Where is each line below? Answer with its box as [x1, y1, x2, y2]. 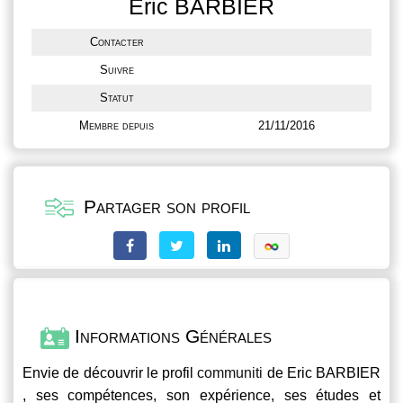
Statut [99, 91, 134, 104]
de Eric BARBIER [263, 364, 381, 381]
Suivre [99, 63, 134, 76]
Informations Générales [69, 326, 272, 347]
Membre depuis [79, 119, 154, 132]
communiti [197, 364, 264, 381]
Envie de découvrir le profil [22, 364, 198, 381]
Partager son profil [78, 196, 250, 217]
